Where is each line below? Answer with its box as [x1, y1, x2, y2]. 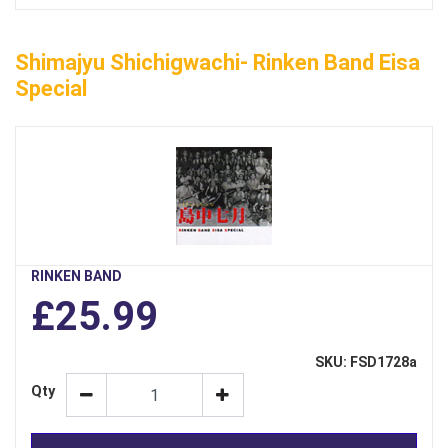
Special [15, 76, 87, 102]
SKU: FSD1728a [315, 354, 417, 371]
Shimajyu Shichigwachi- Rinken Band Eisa [15, 50, 420, 76]
